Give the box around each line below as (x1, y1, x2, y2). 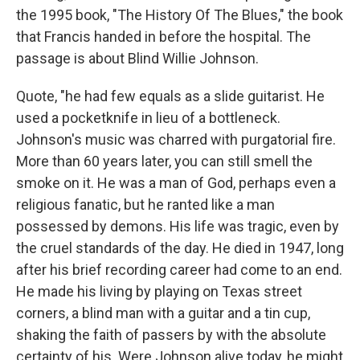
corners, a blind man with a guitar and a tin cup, (16, 305, 310, 321)
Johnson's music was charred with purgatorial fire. (16, 131, 336, 148)
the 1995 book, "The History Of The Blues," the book (16, 6, 343, 23)
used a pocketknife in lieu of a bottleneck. (16, 109, 280, 126)
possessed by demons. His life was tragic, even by (16, 218, 339, 235)
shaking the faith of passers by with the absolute (16, 326, 326, 343)
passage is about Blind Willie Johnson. (16, 50, 259, 67)
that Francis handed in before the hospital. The (16, 28, 311, 45)
